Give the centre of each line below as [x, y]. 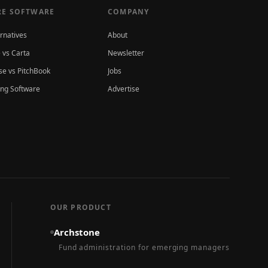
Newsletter [126, 53]
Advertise [124, 89]
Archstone [77, 232]
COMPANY [129, 12]
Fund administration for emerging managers [144, 247]
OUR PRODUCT [80, 207]
